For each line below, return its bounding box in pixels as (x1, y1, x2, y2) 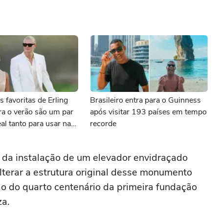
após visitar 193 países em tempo (90, 107, 207, 117)
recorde (90, 118, 116, 129)
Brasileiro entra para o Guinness (90, 95, 201, 106)
